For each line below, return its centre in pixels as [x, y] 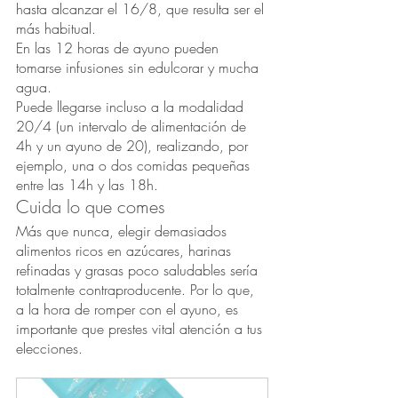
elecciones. [52, 349]
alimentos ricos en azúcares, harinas [126, 251]
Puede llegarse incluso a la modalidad [132, 107]
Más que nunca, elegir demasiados [123, 231]
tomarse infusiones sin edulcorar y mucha [139, 68]
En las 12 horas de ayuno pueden [119, 48]
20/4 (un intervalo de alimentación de [133, 127]
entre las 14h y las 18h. [87, 185]
